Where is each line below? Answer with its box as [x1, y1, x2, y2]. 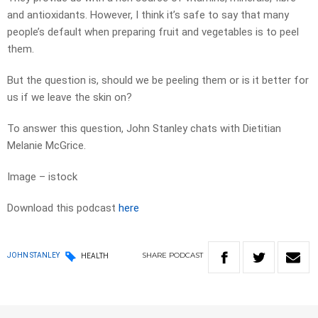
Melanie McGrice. [7, 139, 86, 153]
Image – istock [7, 170, 77, 184]
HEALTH [81, 251, 109, 260]
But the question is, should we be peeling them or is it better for [7, 74, 309, 87]
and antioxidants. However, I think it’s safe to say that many [7, 9, 289, 22]
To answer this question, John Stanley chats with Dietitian [7, 122, 281, 136]
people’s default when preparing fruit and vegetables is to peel [7, 26, 299, 39]
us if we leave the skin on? [7, 91, 132, 104]
